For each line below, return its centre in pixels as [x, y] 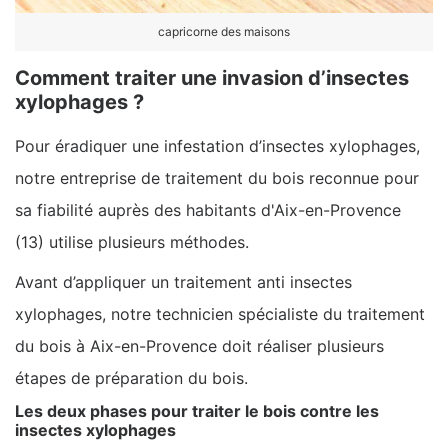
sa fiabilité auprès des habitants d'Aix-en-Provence [208, 209]
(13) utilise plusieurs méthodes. [134, 241]
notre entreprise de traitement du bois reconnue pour [217, 177]
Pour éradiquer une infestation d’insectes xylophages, [217, 145]
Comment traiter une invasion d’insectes [212, 77]
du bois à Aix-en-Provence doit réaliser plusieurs [199, 345]
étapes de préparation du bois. [131, 377]
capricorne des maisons [224, 31]
